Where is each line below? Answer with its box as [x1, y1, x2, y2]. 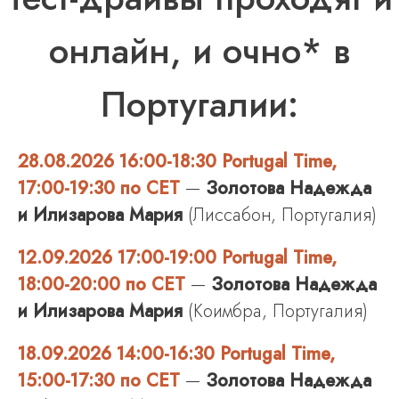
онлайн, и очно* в [49, 24, 350, 77]
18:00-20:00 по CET [18, 271, 185, 297]
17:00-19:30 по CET [18, 175, 180, 201]
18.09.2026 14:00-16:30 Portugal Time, [18, 340, 335, 367]
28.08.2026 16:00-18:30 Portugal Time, [18, 148, 337, 175]
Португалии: [101, 77, 298, 130]
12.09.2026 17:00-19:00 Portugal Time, [18, 244, 337, 271]
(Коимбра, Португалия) [183, 297, 368, 324]
